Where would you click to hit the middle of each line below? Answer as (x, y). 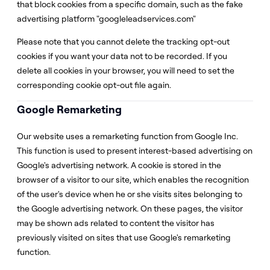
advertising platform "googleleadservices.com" (106, 19)
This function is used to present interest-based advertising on (135, 151)
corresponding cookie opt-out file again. (94, 85)
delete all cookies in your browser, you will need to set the (126, 71)
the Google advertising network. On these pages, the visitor (130, 209)
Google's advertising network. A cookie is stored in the (119, 165)
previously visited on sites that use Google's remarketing (124, 237)
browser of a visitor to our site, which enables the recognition (133, 180)
